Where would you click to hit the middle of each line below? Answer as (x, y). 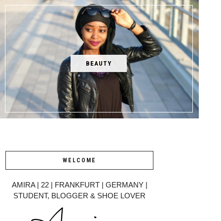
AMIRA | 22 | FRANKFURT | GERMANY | (79, 184)
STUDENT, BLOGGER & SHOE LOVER (79, 195)
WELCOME (79, 160)
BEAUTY (99, 63)
